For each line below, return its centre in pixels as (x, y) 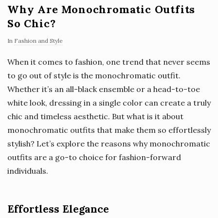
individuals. (28, 171)
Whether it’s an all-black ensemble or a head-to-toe (104, 89)
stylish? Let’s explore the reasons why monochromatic (109, 143)
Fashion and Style (38, 40)
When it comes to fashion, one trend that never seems (109, 62)
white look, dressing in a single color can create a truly (109, 102)
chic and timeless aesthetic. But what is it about (95, 116)
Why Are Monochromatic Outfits (101, 9)
